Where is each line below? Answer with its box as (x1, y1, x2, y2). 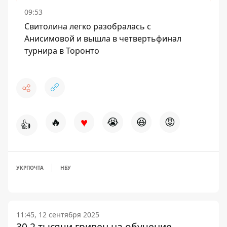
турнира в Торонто (24, 45, 99, 56)
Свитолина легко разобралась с (24, 21, 151, 32)
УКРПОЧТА (16, 164, 44, 171)
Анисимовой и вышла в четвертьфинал (24, 33, 181, 44)
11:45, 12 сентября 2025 (16, 210, 99, 219)
